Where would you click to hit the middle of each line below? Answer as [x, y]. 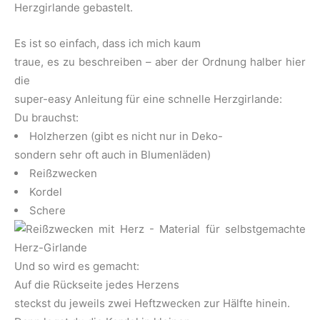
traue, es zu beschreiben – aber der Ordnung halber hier [160, 61]
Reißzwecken [63, 173]
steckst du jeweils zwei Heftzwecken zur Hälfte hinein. [152, 303]
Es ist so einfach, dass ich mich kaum [107, 43]
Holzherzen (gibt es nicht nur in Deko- [126, 136]
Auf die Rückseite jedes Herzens [97, 284]
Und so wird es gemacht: [77, 266]
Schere [47, 210]
